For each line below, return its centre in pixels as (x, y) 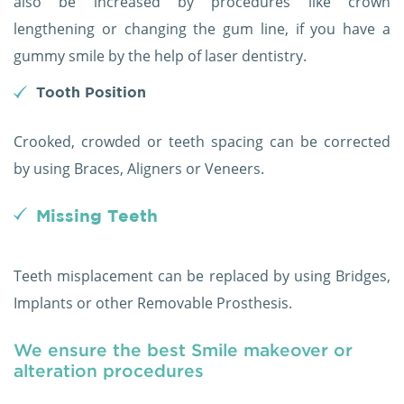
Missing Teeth (97, 216)
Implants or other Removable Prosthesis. (153, 303)
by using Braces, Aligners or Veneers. (139, 169)
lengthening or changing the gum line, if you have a (202, 29)
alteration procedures (109, 371)
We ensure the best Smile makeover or (183, 350)
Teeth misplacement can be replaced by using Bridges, (202, 276)
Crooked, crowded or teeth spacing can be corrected (202, 142)
